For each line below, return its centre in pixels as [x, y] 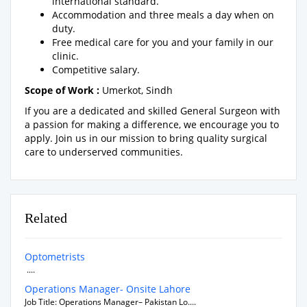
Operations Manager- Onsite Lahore [108, 289]
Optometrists [55, 257]
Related [46, 218]
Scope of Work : [63, 90]
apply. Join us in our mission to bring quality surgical [146, 138]
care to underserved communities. [104, 152]
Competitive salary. [96, 70]
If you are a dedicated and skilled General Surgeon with [152, 111]
